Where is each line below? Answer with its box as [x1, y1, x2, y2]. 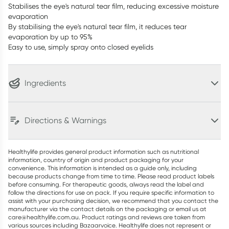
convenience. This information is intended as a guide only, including [8, 164, 197, 172]
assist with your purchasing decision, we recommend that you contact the [8, 197, 218, 204]
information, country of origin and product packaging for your [8, 156, 184, 164]
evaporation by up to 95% [8, 33, 93, 41]
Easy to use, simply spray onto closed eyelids [8, 43, 153, 51]
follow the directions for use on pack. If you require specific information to [8, 189, 214, 196]
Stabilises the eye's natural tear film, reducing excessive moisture [8, 2, 219, 10]
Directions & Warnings [25, 116, 106, 125]
